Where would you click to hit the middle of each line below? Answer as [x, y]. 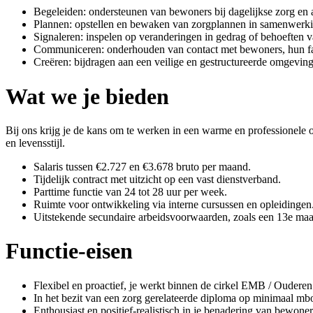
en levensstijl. [35, 143]
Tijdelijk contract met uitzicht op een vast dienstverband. [157, 179]
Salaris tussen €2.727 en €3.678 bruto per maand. [142, 166]
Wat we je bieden [87, 96]
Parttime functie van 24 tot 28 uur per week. [130, 191]
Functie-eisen [69, 251]
